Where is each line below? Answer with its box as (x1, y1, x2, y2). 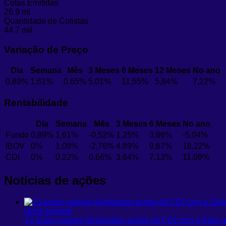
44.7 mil (4, 25, 32, 34)
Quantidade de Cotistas (4, 16, 88, 25)
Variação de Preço (4, 44, 88, 55)
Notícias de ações (4, 173, 106, 187)
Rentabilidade (4, 97, 68, 108)
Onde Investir (24, 206, 72, 215)
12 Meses (155, 66, 191, 75)
